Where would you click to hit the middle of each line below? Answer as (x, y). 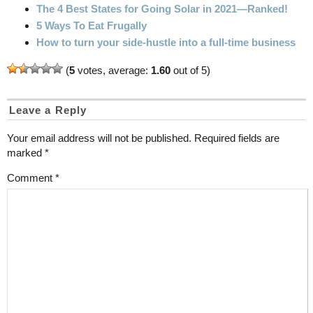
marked (26, 152)
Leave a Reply (48, 110)
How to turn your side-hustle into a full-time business (166, 42)
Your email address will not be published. (99, 138)
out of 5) (190, 70)
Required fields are (237, 138)
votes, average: (113, 70)
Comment (31, 177)
